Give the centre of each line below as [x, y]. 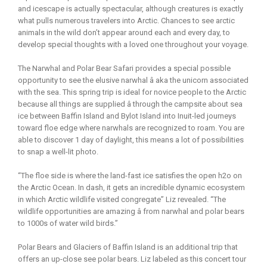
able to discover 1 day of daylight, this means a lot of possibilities [131, 139]
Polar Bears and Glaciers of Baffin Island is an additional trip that [128, 247]
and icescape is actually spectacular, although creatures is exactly [131, 8]
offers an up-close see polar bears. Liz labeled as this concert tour [132, 259]
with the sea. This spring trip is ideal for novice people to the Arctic [132, 92]
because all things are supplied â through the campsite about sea [130, 104]
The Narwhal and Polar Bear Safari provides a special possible [124, 68]
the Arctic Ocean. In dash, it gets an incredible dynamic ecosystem [131, 187]
